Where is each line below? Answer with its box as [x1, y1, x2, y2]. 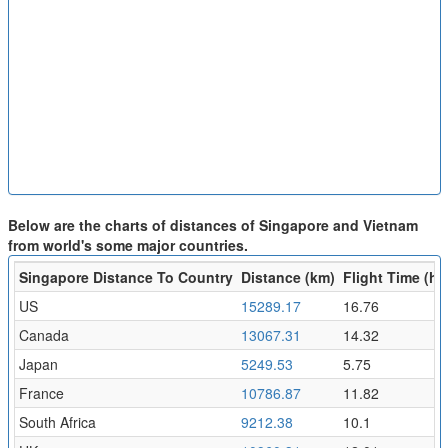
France [18, 382, 64, 403]
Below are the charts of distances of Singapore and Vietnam [7, 214, 418, 235]
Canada [18, 324, 69, 345]
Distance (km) [240, 266, 335, 287]
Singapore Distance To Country [18, 266, 233, 287]
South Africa [18, 411, 96, 432]
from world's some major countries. [7, 234, 248, 255]
